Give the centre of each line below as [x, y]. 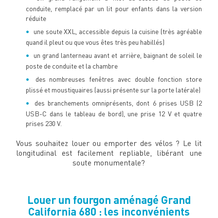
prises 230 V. [44, 124]
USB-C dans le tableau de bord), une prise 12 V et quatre [114, 114]
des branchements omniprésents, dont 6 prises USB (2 [118, 103]
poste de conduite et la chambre [72, 66]
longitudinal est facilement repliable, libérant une [109, 153]
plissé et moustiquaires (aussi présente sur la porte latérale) [113, 90]
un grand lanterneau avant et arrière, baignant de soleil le [118, 55]
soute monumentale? [109, 163]
